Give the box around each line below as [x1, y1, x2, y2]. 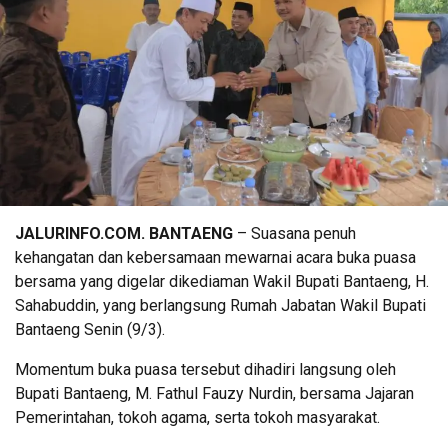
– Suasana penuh [233, 223, 356, 243]
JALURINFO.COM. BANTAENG [15, 223, 233, 243]
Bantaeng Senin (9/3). [15, 319, 165, 339]
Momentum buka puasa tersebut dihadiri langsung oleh [15, 359, 396, 379]
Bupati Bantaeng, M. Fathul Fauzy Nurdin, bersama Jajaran [15, 383, 414, 403]
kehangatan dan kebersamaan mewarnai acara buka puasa [15, 247, 416, 267]
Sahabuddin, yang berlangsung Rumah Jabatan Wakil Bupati [15, 295, 426, 315]
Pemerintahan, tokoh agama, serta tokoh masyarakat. [15, 407, 380, 427]
